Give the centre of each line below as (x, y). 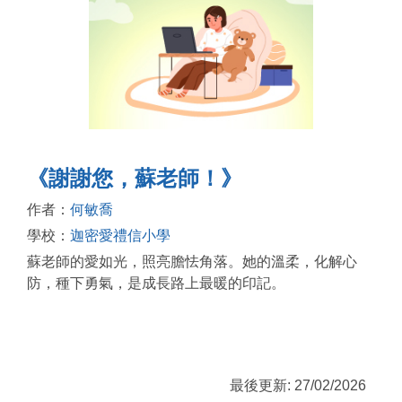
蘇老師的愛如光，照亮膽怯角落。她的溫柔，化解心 (192, 261)
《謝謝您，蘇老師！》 (135, 178)
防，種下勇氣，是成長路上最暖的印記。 (156, 283)
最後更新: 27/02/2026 (298, 385)
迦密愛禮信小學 (120, 235)
